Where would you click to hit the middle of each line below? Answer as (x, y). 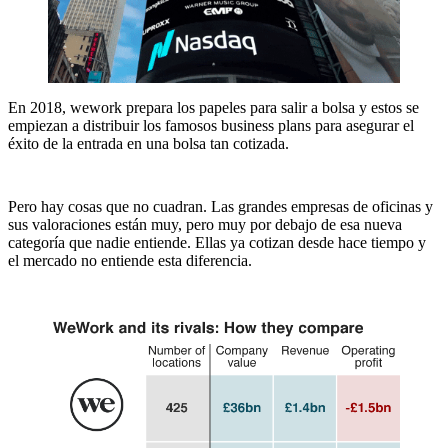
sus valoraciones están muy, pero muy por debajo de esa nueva (205, 224)
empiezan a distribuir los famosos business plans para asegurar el (211, 125)
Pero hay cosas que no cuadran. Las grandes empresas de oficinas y (220, 206)
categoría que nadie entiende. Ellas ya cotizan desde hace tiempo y (217, 242)
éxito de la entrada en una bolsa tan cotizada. (148, 143)
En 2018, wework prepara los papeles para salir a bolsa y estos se (213, 107)
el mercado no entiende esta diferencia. (130, 260)
